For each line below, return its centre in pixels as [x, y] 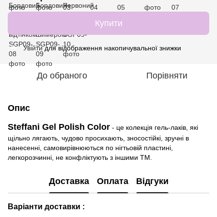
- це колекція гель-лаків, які [154, 127]
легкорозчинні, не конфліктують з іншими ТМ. [80, 157]
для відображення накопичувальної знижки [112, 48]
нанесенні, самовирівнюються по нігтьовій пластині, [90, 147]
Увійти [33, 48]
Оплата [112, 181]
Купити [108, 23]
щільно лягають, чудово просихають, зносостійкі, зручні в [98, 138]
